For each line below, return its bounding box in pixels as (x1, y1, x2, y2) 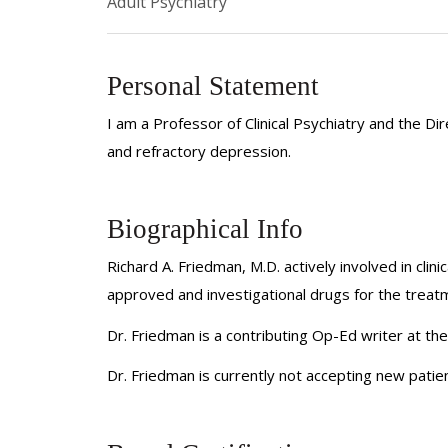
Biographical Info (107, 214, 303, 245)
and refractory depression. (107, 140, 291, 161)
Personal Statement (107, 70, 319, 101)
